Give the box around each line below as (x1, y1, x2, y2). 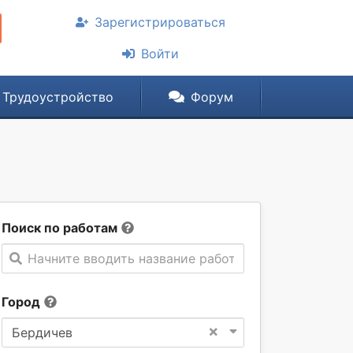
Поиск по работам (2, 220, 117, 236)
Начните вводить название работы (28, 251, 245, 266)
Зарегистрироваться (95, 14, 225, 30)
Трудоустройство (2, 89, 113, 105)
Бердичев (12, 325, 72, 340)
